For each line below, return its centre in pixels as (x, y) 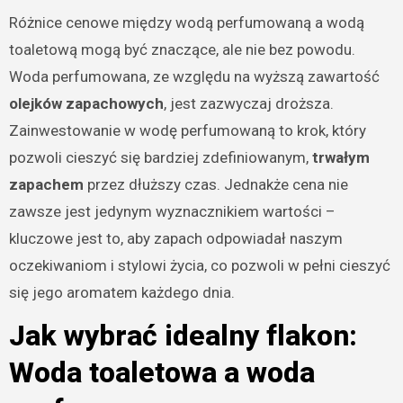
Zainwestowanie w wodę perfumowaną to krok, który (187, 131)
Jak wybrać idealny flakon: (183, 336)
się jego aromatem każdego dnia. (121, 293)
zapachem (46, 185)
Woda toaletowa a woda (161, 373)
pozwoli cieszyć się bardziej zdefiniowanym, (160, 158)
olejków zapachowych (86, 104)
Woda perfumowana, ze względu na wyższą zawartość (194, 77)
